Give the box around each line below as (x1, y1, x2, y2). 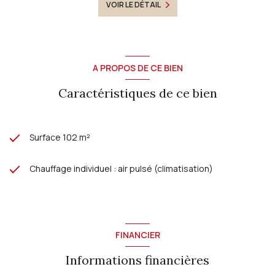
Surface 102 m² (29, 131, 90, 143)
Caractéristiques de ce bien (58, 85, 217, 101)
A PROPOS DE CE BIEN (92, 61, 183, 74)
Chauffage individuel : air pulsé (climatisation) (29, 162, 213, 174)
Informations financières (66, 252, 209, 268)
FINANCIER (115, 229, 160, 241)
